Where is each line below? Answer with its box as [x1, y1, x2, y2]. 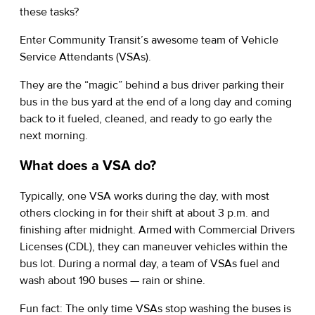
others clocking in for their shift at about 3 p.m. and [20, 206, 269, 221]
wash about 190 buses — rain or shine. [20, 274, 211, 288]
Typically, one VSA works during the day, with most [20, 189, 269, 204]
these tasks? [20, 5, 79, 20]
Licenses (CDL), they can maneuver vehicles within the [20, 240, 288, 255]
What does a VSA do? [20, 157, 156, 175]
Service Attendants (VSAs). [20, 50, 151, 65]
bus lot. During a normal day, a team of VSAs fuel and [20, 257, 280, 271]
